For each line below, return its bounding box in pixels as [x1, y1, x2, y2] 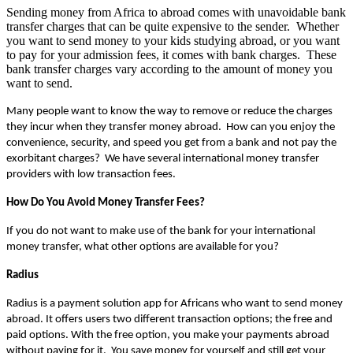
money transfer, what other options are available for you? [6, 240, 279, 253]
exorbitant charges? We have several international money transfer [6, 152, 319, 165]
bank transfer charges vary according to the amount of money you [6, 61, 333, 76]
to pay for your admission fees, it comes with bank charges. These [6, 47, 336, 61]
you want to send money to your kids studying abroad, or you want [6, 33, 340, 47]
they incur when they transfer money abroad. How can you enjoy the [6, 121, 335, 133]
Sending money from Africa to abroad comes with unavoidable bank [6, 5, 346, 19]
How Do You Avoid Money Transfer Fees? [6, 196, 205, 209]
